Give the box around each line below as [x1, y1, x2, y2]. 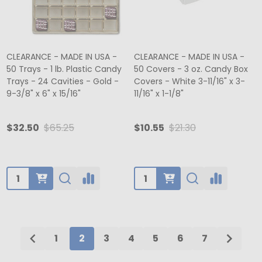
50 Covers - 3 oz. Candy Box [134, 63, 248, 75]
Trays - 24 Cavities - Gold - [6, 75, 119, 87]
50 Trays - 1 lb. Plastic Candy [6, 63, 122, 75]
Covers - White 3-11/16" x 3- [134, 75, 245, 87]
